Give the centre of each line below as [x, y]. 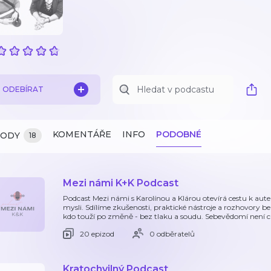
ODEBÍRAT [23, 89]
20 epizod [97, 233]
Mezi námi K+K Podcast [121, 183]
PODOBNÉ [179, 134]
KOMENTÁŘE [82, 134]
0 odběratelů [172, 233]
